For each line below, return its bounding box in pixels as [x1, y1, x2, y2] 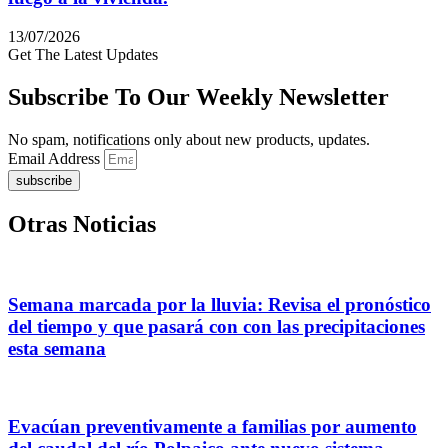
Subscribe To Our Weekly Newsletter [8, 83, 389, 110]
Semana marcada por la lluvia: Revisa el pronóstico [8, 294, 431, 316]
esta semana [8, 338, 106, 360]
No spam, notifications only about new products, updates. [8, 130, 370, 148]
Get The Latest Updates [8, 45, 158, 63]
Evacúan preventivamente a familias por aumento [8, 415, 417, 437]
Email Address [8, 149, 104, 167]
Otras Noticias [8, 210, 156, 237]
